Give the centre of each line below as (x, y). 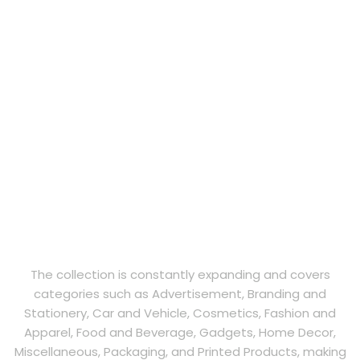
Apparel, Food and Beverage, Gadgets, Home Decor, (180, 333)
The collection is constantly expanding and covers (180, 275)
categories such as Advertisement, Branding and (180, 294)
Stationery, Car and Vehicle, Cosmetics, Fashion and (180, 313)
